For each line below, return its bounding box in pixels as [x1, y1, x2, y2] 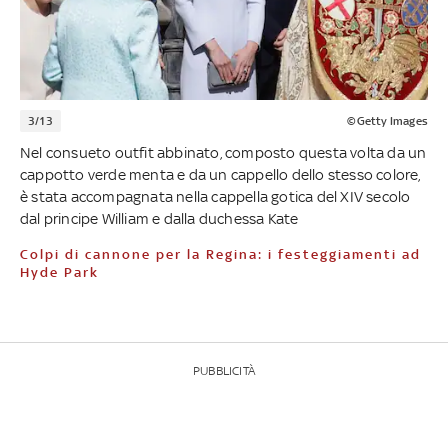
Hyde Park [20, 264, 99, 280]
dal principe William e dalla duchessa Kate [20, 209, 299, 227]
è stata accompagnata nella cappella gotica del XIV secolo [20, 187, 411, 205]
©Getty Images [347, 113, 428, 128]
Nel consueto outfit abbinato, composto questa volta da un [20, 143, 427, 161]
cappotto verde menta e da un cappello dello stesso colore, [20, 165, 421, 183]
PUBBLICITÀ [193, 363, 255, 378]
